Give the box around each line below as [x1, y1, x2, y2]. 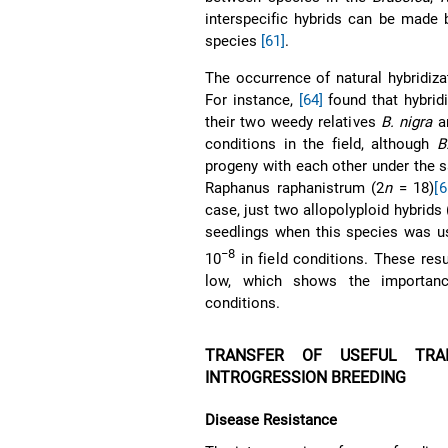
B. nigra [380, 112, 433, 131]
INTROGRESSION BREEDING [205, 367, 407, 387]
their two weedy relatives [205, 112, 381, 131]
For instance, [205, 90, 299, 109]
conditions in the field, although [205, 134, 437, 153]
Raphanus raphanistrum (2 [205, 178, 385, 197]
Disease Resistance [205, 410, 338, 429]
